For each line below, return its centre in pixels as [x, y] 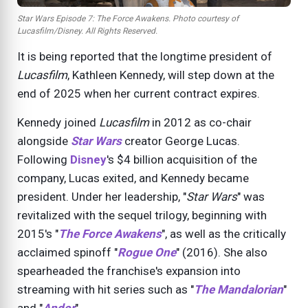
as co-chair [221, 123]
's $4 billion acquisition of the [182, 160]
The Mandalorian [239, 290]
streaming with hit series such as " [106, 290]
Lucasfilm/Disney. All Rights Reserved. [87, 31]
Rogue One [147, 253]
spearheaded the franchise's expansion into [129, 271]
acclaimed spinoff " [67, 253]
